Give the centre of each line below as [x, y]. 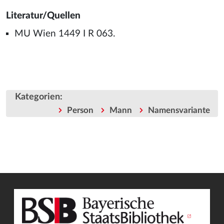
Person [80, 110]
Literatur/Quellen [43, 16]
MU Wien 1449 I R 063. [64, 34]
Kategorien [37, 97]
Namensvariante [179, 110]
